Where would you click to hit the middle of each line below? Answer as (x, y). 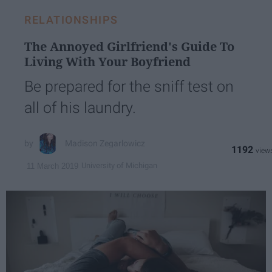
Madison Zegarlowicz (105, 144)
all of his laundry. (80, 107)
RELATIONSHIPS (71, 19)
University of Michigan (119, 166)
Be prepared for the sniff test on (129, 86)
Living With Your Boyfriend (107, 61)
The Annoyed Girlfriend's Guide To (129, 46)
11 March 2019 (53, 166)
